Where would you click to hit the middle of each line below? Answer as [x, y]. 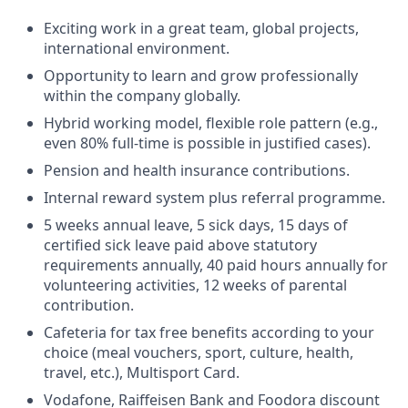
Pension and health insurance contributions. [197, 170]
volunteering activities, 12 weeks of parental [195, 285]
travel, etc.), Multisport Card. [142, 372]
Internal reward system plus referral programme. [214, 198]
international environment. [137, 48]
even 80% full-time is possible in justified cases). [207, 143]
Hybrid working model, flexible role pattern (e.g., [211, 123]
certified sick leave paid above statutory [180, 245]
